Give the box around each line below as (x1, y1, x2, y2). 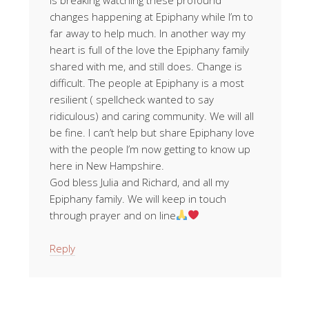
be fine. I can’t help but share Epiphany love (50, 125, 255, 139)
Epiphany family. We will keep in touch (50, 191, 226, 206)
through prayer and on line (50, 208, 176, 222)
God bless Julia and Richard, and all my (50, 175, 229, 189)
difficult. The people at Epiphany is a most (50, 75, 244, 90)
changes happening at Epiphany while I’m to (50, 9, 253, 23)
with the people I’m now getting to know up (50, 141, 250, 156)
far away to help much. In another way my (50, 26, 246, 40)
